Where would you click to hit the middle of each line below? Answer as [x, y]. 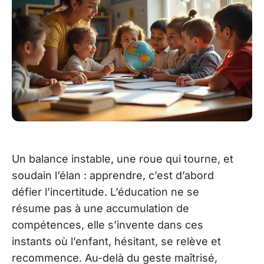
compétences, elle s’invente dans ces [108, 225]
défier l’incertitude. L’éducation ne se [105, 192]
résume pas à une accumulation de [100, 208]
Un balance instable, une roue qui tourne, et [123, 159]
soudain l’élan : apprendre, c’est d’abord [113, 175]
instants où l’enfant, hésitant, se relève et [116, 241]
